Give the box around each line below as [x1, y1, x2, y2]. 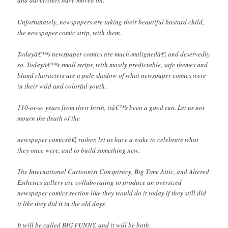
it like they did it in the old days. [17, 199, 107, 209]
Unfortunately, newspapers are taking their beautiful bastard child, [17, 17, 205, 26]
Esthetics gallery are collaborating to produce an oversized [17, 178, 182, 187]
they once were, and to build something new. [17, 145, 140, 155]
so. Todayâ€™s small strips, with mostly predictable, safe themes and [17, 60, 208, 69]
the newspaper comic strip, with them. [17, 27, 122, 37]
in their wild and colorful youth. [17, 81, 107, 91]
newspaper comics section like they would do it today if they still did [17, 188, 207, 198]
